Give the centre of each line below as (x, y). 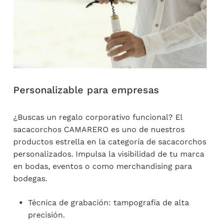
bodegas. (30, 178)
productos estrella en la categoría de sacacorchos (110, 141)
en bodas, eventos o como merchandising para (102, 166)
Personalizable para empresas (86, 90)
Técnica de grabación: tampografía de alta (108, 202)
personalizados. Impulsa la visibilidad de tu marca (109, 154)
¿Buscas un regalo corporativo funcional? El (97, 117)
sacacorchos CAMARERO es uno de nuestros (99, 129)
